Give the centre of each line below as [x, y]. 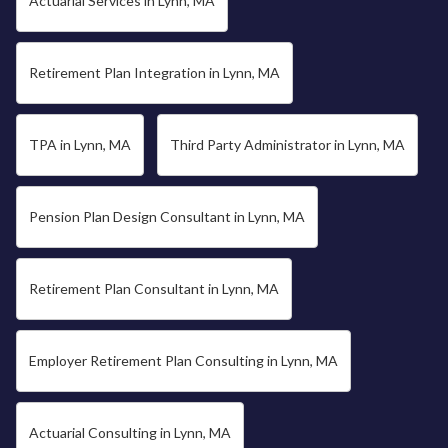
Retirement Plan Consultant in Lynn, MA [154, 288]
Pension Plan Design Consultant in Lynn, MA [167, 216]
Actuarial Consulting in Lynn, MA [130, 432]
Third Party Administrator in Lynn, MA [287, 144]
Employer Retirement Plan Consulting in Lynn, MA [183, 360]
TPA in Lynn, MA [80, 144]
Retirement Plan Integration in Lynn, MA [154, 72]
